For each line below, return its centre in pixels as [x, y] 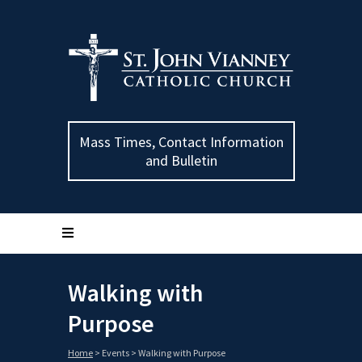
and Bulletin [182, 161]
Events [116, 353]
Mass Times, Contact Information [182, 142]
